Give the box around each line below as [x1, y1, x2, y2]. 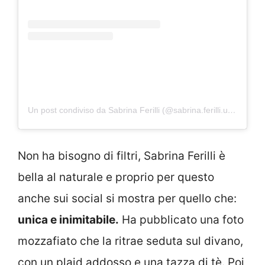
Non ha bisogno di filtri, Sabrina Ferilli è [18, 149, 225, 163]
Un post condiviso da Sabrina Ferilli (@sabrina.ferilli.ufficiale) [228, 105, 236, 115]
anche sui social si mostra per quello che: [18, 192, 237, 206]
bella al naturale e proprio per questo [18, 170, 214, 185]
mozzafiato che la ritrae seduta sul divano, [18, 234, 243, 248]
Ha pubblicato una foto [119, 213, 244, 227]
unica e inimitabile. [18, 213, 119, 227]
